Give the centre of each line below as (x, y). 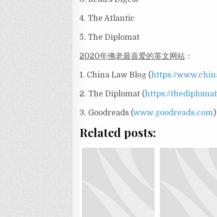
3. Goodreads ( (107, 113)
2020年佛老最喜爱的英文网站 (132, 56)
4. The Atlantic (107, 19)
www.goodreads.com (173, 113)
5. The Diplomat (110, 38)
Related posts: (118, 132)
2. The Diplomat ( (112, 94)
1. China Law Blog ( (116, 75)
